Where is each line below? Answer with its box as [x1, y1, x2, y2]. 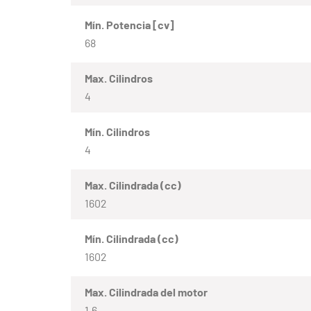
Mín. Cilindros [85, 125, 150, 139]
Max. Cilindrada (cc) [85, 178, 181, 192]
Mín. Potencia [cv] [85, 18, 174, 32]
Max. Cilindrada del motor [85, 285, 208, 299]
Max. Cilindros [85, 72, 153, 85]
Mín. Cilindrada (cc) [85, 232, 178, 246]
